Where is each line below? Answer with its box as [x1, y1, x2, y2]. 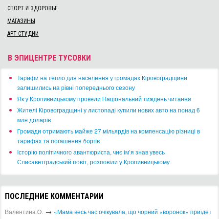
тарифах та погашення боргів [17, 136, 100, 145]
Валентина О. [5, 207, 43, 216]
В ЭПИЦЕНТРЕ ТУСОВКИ [8, 53, 91, 63]
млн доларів [17, 115, 51, 124]
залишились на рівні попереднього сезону [17, 83, 135, 92]
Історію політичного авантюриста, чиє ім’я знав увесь [17, 148, 165, 156]
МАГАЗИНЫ [7, 18, 35, 25]
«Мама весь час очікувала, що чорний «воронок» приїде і [54, 207, 212, 216]
